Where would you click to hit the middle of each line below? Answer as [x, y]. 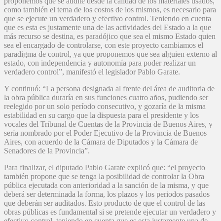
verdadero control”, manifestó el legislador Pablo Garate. [92, 72]
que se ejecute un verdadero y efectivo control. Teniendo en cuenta [108, 19]
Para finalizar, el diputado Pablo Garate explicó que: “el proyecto [105, 168]
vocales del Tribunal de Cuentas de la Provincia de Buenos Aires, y [108, 124]
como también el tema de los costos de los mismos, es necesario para [110, 10]
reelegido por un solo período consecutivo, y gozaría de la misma [105, 107]
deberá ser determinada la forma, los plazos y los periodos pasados [107, 194]
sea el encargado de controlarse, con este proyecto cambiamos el [104, 45]
